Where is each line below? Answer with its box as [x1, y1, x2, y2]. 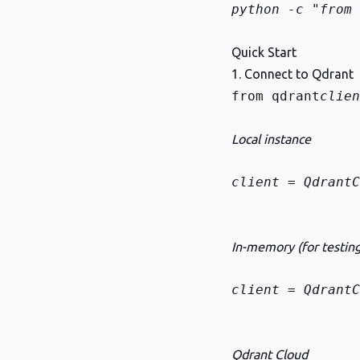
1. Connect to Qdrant [231, 67, 354, 81]
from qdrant [231, 88, 320, 104]
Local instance [231, 132, 311, 146]
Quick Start [231, 45, 297, 59]
